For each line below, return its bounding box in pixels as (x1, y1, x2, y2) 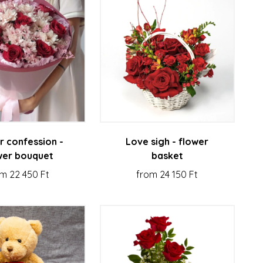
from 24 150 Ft (136, 168, 198, 181)
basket (151, 150, 183, 162)
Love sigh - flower (126, 136, 209, 148)
